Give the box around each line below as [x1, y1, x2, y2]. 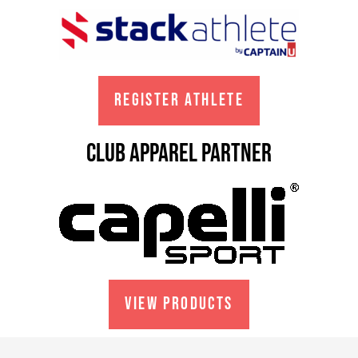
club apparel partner [86, 137, 272, 169]
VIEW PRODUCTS [125, 292, 233, 315]
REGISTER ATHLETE [113, 89, 245, 111]
